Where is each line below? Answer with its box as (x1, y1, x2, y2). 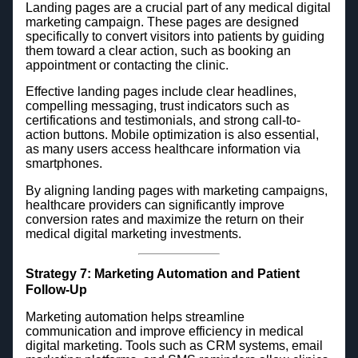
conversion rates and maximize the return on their (25, 212, 304, 226)
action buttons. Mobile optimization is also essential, (25, 128, 319, 142)
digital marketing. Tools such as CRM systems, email (25, 339, 323, 353)
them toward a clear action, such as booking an (25, 43, 291, 58)
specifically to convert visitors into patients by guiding (25, 29, 324, 43)
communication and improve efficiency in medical (25, 324, 304, 339)
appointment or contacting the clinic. (25, 58, 229, 72)
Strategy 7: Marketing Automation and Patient (25, 266, 300, 280)
